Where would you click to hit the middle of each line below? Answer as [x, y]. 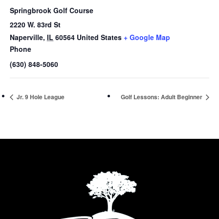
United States [99, 37]
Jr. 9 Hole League [40, 97]
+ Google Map [147, 37]
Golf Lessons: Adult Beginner [162, 97]
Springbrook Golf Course [52, 10]
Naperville [26, 37]
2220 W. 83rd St [35, 24]
